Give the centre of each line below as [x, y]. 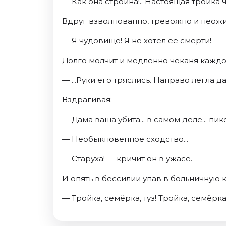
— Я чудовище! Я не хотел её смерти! [137, 40]
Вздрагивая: [87, 99]
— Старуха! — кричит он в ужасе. [127, 158]
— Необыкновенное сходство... [125, 139]
